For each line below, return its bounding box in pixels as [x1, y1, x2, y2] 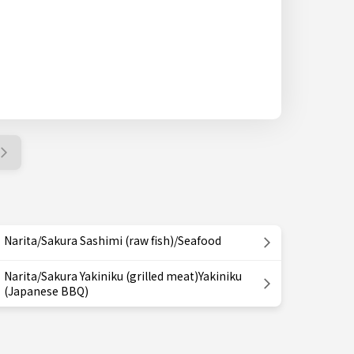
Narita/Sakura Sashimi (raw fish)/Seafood [4, 232, 221, 248]
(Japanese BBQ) [4, 283, 88, 299]
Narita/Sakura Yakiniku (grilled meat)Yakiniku [4, 268, 242, 284]
